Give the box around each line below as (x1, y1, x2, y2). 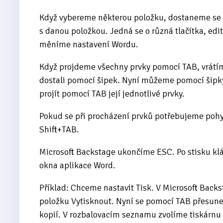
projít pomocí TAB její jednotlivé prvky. (39, 88, 185, 99)
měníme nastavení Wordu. (39, 38, 138, 50)
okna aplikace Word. (39, 159, 115, 171)
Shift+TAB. (39, 123, 79, 135)
